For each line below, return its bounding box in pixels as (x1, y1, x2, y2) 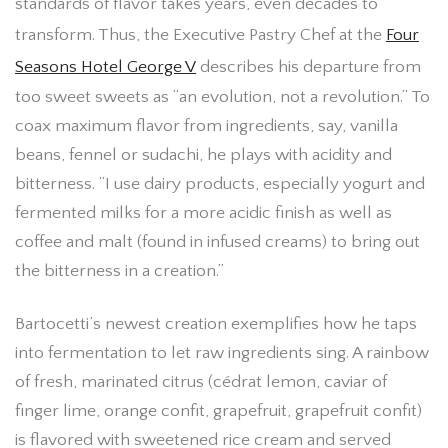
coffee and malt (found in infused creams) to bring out (15, 232, 420, 253)
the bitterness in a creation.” (15, 261, 224, 282)
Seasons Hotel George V (15, 57, 196, 78)
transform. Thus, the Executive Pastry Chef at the (15, 25, 386, 46)
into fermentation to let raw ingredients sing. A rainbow (15, 343, 429, 364)
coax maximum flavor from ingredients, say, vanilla (15, 116, 398, 137)
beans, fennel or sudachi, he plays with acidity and (15, 145, 392, 166)
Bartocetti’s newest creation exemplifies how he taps (15, 314, 417, 335)
